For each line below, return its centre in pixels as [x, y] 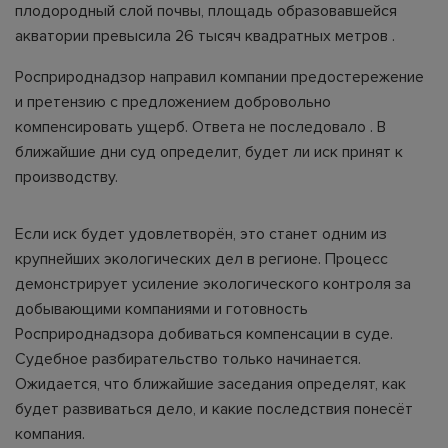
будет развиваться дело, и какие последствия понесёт [214, 408]
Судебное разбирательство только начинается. [188, 358]
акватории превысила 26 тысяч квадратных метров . [205, 35]
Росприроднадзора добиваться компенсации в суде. [204, 333]
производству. [66, 176]
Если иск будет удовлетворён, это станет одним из [201, 233]
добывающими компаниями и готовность [161, 308]
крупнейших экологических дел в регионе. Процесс [201, 258]
